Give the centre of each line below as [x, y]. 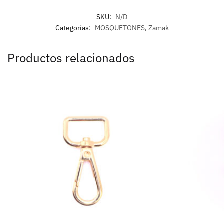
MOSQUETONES [120, 28]
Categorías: [74, 28]
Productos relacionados [71, 58]
